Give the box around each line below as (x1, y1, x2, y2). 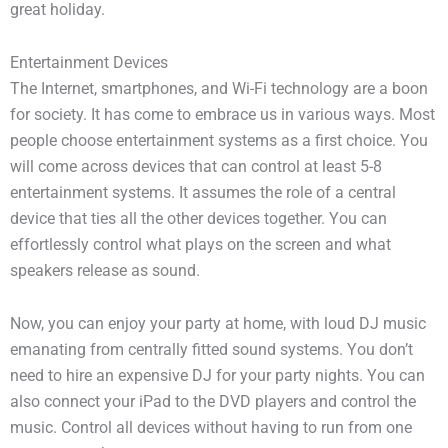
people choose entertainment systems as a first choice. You (10, 132, 428, 151)
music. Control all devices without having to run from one (10, 419, 412, 438)
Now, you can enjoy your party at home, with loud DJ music (10, 315, 426, 334)
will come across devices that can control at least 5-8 (10, 158, 382, 177)
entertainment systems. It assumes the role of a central (10, 184, 396, 203)
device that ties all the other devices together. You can (10, 210, 387, 229)
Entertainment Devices (10, 54, 168, 73)
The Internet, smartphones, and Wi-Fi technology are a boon (10, 80, 428, 99)
